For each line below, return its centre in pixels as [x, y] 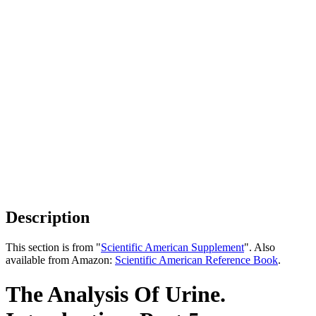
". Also [260, 247]
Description [48, 217]
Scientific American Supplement [172, 247]
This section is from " [53, 247]
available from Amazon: [60, 260]
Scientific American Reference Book [196, 260]
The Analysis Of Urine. [116, 294]
